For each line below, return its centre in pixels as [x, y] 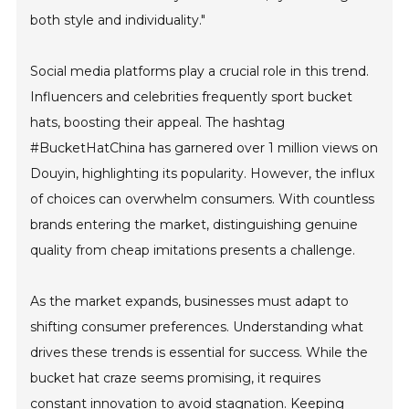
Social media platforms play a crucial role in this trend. [200, 71]
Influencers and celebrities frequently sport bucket [192, 97]
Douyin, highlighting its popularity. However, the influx [203, 173]
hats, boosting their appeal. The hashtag [158, 122]
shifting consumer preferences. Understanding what [197, 327]
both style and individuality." [118, 20]
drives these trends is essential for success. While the [199, 352]
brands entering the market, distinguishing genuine [194, 225]
